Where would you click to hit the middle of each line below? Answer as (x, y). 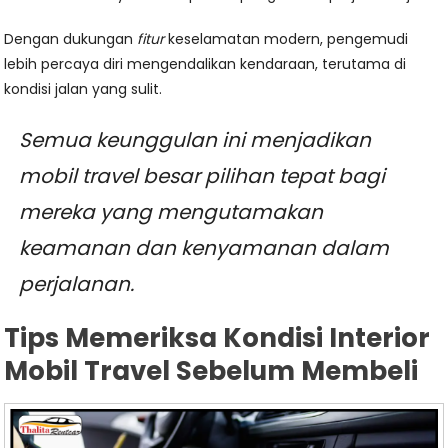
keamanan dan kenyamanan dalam (204, 248)
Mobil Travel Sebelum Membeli (211, 371)
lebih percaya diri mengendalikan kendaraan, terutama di (205, 64)
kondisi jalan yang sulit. (83, 89)
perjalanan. (77, 284)
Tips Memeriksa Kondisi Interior (217, 338)
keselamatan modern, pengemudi (286, 39)
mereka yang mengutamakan (171, 212)
